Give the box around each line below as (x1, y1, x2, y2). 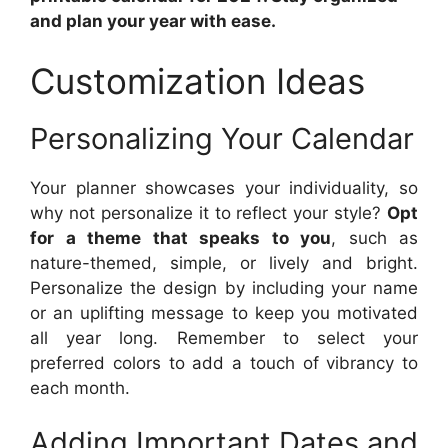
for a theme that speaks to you (30, 227, 331, 248)
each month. (30, 377, 130, 398)
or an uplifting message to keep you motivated (30, 302, 418, 323)
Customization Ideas (30, 59, 365, 102)
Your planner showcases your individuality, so (30, 177, 418, 198)
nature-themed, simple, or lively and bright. (30, 252, 418, 273)
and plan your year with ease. (30, 11, 276, 32)
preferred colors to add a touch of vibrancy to (30, 352, 418, 373)
